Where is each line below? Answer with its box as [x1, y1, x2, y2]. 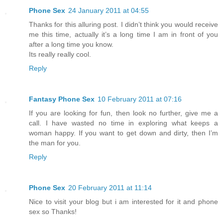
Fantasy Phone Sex [29, 95, 95, 104]
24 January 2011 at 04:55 [68, 6, 149, 15]
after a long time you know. [29, 40, 113, 49]
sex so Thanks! [29, 208, 77, 216]
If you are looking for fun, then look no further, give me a [29, 109, 218, 117]
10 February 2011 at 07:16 [98, 95, 182, 104]
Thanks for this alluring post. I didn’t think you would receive [29, 20, 218, 29]
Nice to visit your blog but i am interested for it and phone [29, 198, 218, 206]
